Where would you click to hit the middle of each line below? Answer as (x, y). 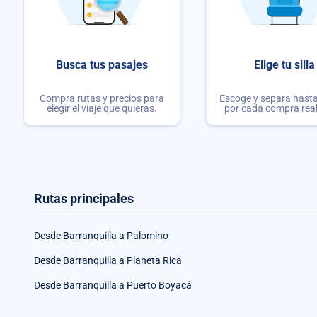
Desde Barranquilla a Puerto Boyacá (113, 285)
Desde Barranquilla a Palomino (101, 235)
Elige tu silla (285, 65)
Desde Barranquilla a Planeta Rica (108, 260)
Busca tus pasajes (102, 65)
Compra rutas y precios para (102, 98)
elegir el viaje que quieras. (102, 108)
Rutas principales (84, 198)
